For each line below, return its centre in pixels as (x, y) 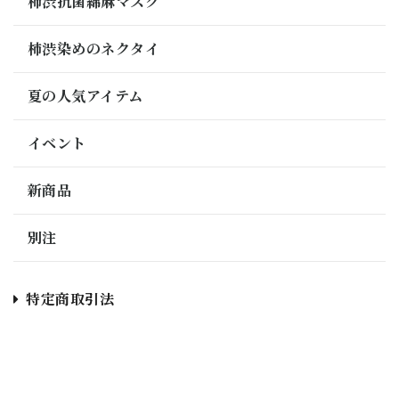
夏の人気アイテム (85, 95)
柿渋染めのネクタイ (94, 48)
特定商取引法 (70, 298)
